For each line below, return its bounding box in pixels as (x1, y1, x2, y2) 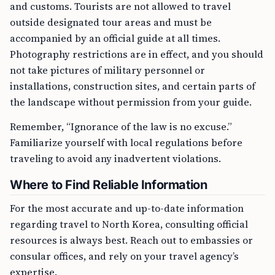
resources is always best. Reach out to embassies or (10, 233, 253, 247)
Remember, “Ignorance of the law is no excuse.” (10, 120, 232, 133)
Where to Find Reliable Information (10, 177, 207, 192)
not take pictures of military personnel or (10, 63, 205, 77)
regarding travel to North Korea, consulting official (10, 217, 248, 231)
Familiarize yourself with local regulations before (10, 136, 242, 149)
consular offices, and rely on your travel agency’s (10, 249, 239, 263)
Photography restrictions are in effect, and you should (10, 47, 263, 61)
